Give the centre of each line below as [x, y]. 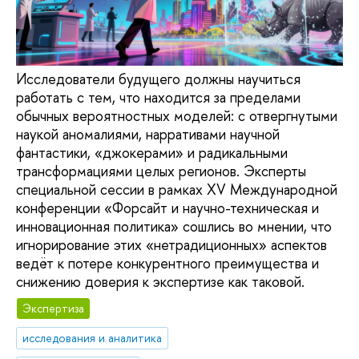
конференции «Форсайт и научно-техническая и [167, 208]
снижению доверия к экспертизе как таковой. [160, 281]
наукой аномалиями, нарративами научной [148, 134]
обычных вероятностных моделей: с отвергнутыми [177, 115]
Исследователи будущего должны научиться [158, 79]
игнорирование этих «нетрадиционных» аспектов [171, 244]
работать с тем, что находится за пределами [158, 97]
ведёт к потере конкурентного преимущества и [167, 263]
